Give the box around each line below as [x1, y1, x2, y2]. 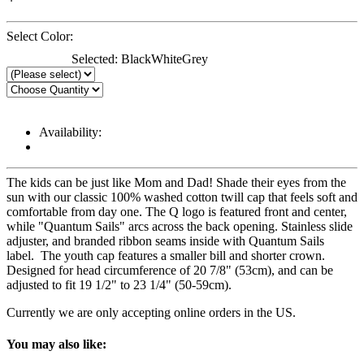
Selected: [71, 51, 121, 66]
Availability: [39, 124, 102, 139]
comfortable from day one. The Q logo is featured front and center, [6, 204, 347, 219]
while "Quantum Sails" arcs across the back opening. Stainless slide [6, 219, 353, 233]
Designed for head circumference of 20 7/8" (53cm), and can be [6, 262, 333, 277]
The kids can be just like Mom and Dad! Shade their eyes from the [6, 175, 346, 189]
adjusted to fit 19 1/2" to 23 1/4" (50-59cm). [6, 277, 232, 292]
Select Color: [6, 28, 73, 43]
